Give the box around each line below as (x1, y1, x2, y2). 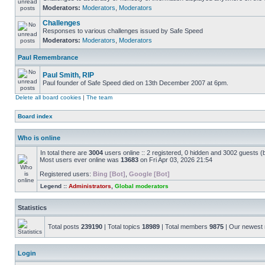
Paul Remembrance (18, 54, 78, 61)
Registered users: (40, 170, 93, 177)
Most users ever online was (40, 156, 121, 163)
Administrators (69, 183, 111, 189)
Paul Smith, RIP (43, 71, 94, 79)
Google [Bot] (129, 170, 170, 177)
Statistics (18, 204, 47, 211)
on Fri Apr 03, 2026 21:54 (138, 156, 212, 163)
